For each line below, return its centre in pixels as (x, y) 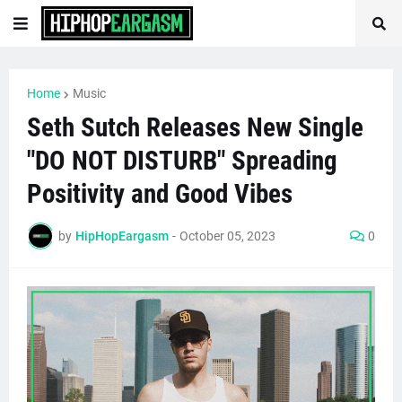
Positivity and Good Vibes (160, 194)
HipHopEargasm (122, 236)
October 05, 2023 (227, 236)
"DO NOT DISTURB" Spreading (182, 161)
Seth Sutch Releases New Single (195, 127)
